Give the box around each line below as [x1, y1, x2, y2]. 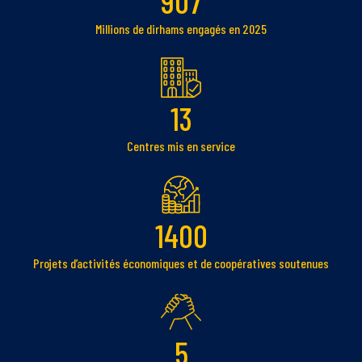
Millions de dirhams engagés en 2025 [95, 21, 267, 37]
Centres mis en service [127, 138, 235, 154]
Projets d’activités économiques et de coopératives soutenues [33, 255, 329, 271]
